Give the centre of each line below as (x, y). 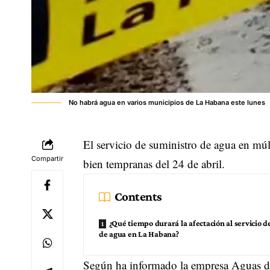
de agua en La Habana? (139, 234)
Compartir (47, 159)
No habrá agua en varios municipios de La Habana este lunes (167, 103)
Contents (138, 197)
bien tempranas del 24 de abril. (154, 164)
